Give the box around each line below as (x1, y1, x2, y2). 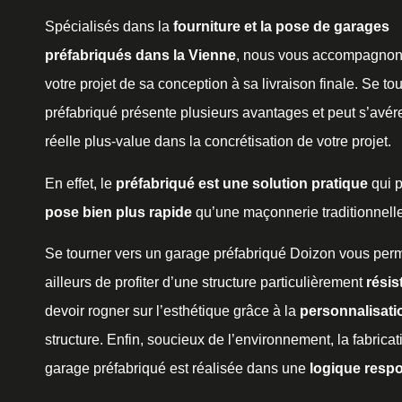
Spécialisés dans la (45, 19, 173, 35)
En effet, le (45, 175, 116, 191)
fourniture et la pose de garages (173, 19, 389, 35)
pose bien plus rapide (45, 204, 192, 220)
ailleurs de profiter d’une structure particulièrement (45, 275, 366, 291)
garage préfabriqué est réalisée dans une (45, 361, 310, 377)
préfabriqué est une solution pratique (116, 175, 368, 191)
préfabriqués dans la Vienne (45, 48, 236, 64)
